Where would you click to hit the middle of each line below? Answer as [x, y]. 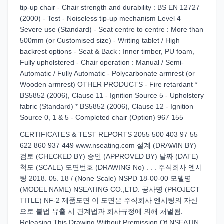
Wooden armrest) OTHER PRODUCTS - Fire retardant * [109, 84]
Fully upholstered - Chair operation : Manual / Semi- [102, 62]
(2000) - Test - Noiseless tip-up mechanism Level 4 [100, 18]
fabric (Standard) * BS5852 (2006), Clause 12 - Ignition [107, 106]
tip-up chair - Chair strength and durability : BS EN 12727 [110, 7]
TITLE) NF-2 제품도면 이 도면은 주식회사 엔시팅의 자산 [109, 200]
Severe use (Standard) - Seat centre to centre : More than [112, 29]
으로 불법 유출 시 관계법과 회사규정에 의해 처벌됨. [101, 211]
